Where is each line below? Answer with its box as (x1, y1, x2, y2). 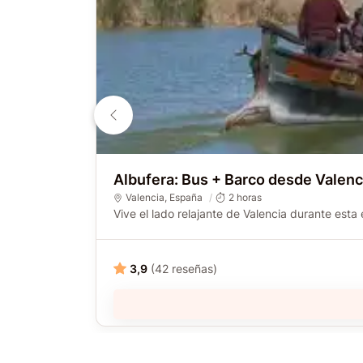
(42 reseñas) (151, 261, 217, 275)
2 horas (228, 191, 262, 204)
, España (164, 191, 203, 204)
